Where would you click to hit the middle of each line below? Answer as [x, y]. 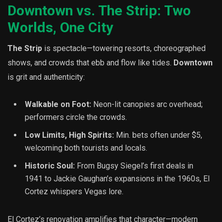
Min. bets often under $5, [158, 135]
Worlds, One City [60, 28]
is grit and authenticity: [46, 77]
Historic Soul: [50, 166]
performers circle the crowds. [76, 117]
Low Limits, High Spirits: [69, 135]
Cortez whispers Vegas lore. [74, 192]
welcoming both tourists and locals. [86, 148]
